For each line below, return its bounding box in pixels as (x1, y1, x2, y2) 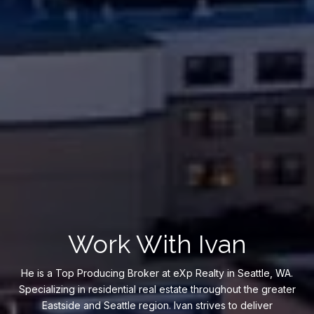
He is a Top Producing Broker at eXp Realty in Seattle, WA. (21, 267, 293, 279)
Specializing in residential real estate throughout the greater (18, 283, 296, 295)
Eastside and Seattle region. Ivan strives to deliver (41, 299, 273, 311)
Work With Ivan (67, 229, 247, 259)
